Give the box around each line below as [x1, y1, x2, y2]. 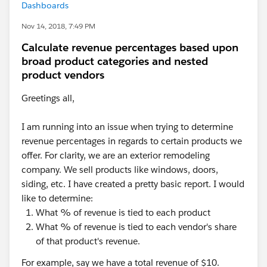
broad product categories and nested [21, 54, 208, 68]
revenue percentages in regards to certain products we [21, 135, 242, 147]
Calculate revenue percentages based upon [21, 41, 238, 54]
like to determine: [21, 193, 93, 204]
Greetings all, [21, 92, 74, 104]
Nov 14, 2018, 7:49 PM [21, 21, 95, 31]
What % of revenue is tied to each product [36, 207, 210, 218]
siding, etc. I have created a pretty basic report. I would [21, 178, 244, 190]
